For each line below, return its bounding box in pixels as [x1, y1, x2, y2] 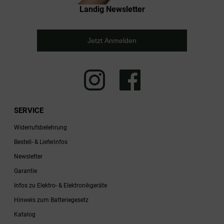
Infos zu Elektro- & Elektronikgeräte [14, 182, 107, 189]
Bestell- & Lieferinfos [14, 138, 67, 146]
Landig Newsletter [79, 4, 145, 14]
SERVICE [14, 106, 43, 115]
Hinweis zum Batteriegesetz [14, 196, 88, 204]
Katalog [14, 211, 35, 218]
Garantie [14, 167, 37, 175]
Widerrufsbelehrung [14, 124, 67, 131]
